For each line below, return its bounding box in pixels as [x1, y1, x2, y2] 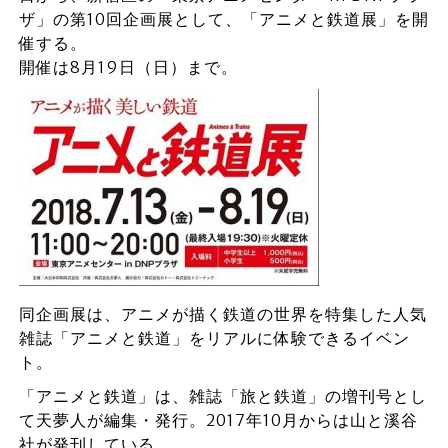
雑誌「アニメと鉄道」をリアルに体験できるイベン [18, 328, 410, 348]
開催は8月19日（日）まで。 [18, 57, 238, 77]
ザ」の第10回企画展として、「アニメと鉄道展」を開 [18, 9, 429, 29]
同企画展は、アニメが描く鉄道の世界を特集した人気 [18, 304, 427, 324]
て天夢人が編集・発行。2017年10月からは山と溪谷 [18, 410, 418, 430]
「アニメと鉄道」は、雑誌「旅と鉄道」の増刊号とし [18, 386, 427, 406]
